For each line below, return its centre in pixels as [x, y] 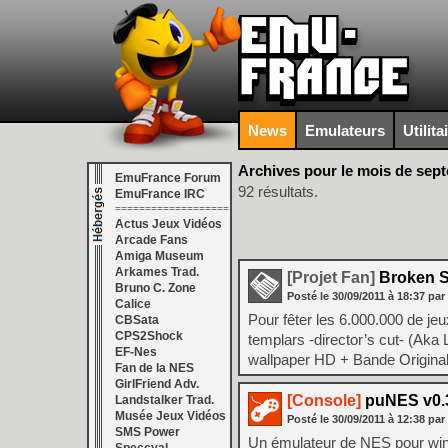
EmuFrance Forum [168, 178]
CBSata [137, 320]
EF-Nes [136, 352]
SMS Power [147, 432]
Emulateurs [345, 130]
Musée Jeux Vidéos [170, 416]
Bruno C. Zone [155, 288]
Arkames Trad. [157, 272]
